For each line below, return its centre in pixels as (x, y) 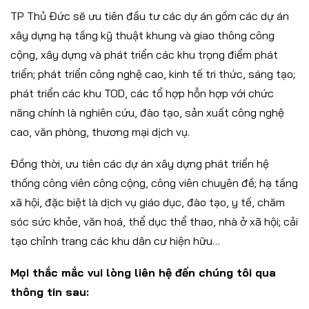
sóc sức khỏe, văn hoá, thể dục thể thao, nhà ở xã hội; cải (154, 222)
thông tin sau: (50, 292)
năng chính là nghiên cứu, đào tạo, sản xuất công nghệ (147, 113)
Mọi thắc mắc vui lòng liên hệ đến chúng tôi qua (143, 273)
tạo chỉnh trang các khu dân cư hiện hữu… (115, 241)
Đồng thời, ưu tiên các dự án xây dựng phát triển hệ (140, 164)
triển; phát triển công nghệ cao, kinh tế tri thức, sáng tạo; (153, 74)
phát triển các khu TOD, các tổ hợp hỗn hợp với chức (142, 93)
